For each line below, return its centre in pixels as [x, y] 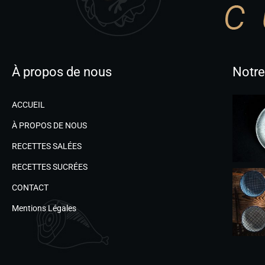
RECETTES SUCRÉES [50, 167]
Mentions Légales [44, 208]
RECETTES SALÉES [47, 146]
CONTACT [30, 187]
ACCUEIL [28, 104]
